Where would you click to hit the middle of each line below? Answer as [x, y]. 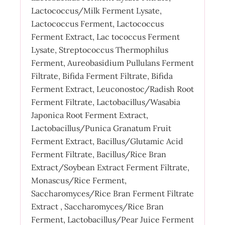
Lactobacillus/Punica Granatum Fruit [101, 128]
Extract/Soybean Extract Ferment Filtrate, [110, 167]
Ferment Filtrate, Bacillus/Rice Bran [98, 154]
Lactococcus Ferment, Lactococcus [97, 23]
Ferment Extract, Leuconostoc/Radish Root [112, 89]
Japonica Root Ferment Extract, [89, 115]
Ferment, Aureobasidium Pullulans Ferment [112, 63]
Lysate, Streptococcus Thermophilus [99, 49]
